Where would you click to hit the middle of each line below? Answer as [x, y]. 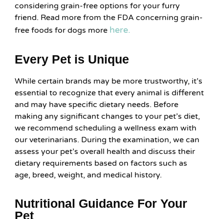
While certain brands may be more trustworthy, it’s [109, 81]
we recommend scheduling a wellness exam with [106, 128]
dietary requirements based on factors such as [101, 163]
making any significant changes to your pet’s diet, [107, 116]
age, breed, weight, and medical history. [88, 175]
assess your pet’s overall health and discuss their [105, 151]
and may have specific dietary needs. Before [97, 104]
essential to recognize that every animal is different [109, 93]
